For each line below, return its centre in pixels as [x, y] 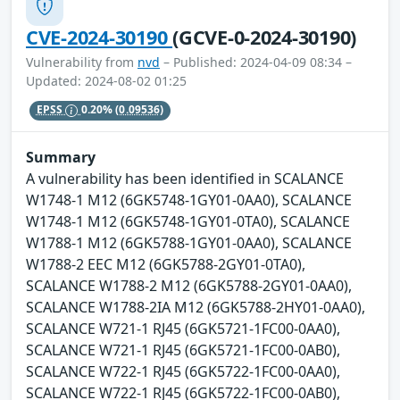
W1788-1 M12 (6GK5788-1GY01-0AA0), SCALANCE [189, 243]
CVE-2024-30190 [100, 37]
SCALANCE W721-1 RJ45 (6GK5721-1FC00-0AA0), [183, 329]
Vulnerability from [82, 62]
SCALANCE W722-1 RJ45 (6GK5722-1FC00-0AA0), [183, 372]
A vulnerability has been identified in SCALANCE [185, 179]
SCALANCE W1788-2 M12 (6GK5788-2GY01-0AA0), [189, 286]
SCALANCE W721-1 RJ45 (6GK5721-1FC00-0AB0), [183, 350]
